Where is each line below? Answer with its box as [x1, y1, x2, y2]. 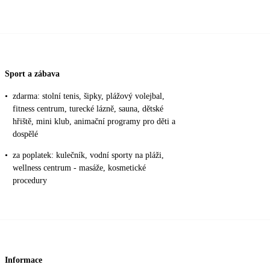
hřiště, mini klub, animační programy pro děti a [13, 117, 175, 127]
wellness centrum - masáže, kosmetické [13, 163, 146, 173]
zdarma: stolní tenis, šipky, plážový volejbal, [13, 92, 165, 101]
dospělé [13, 130, 38, 139]
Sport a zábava [5, 69, 60, 78]
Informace [5, 255, 42, 265]
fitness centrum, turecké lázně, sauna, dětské [13, 104, 163, 114]
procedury [13, 176, 47, 186]
